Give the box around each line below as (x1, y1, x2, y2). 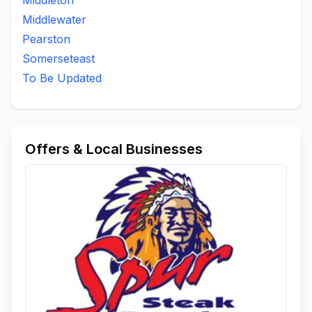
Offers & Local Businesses (25, 141, 203, 157)
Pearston (22, 32, 70, 46)
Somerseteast (22, 52, 95, 65)
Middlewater (22, 13, 86, 26)
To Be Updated (22, 71, 102, 85)
